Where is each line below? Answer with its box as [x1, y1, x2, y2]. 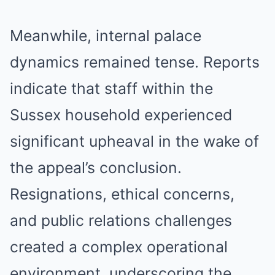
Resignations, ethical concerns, [10, 185, 234, 204]
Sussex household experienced [10, 106, 232, 125]
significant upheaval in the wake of [10, 132, 259, 151]
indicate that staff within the [10, 79, 213, 98]
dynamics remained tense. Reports [10, 53, 260, 72]
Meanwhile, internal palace [10, 26, 201, 45]
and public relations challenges [10, 211, 232, 230]
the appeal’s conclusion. [10, 158, 182, 177]
